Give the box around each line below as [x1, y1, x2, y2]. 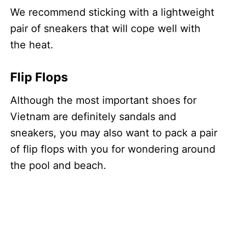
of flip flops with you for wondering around [10, 142, 215, 155]
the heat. [10, 38, 53, 51]
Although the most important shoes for [10, 94, 196, 106]
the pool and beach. [10, 159, 106, 172]
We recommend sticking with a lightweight [10, 6, 214, 18]
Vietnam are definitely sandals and [10, 110, 176, 123]
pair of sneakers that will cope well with [10, 22, 201, 35]
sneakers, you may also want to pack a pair [10, 126, 217, 139]
